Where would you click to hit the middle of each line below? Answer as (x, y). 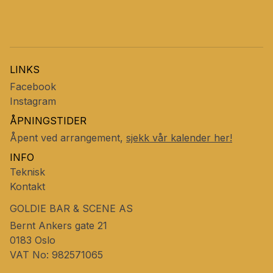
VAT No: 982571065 (56, 255)
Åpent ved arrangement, (66, 138)
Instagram (33, 101)
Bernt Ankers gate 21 (58, 226)
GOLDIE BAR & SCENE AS (71, 209)
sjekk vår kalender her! (179, 138)
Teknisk (27, 172)
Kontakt (27, 187)
